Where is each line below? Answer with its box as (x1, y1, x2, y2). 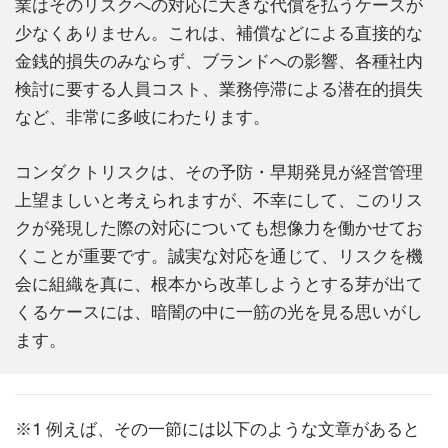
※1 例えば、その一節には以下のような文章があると (15, 418, 420, 439)
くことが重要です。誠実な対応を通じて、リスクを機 (15, 245, 423, 266)
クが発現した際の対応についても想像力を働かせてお (15, 217, 423, 238)
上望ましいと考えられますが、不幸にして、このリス (15, 189, 423, 210)
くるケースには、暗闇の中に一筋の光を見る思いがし (15, 301, 423, 322)
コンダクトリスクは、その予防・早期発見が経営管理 (15, 161, 423, 182)
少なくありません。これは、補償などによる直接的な (15, 22, 423, 43)
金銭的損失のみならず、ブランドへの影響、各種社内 (15, 50, 423, 71)
